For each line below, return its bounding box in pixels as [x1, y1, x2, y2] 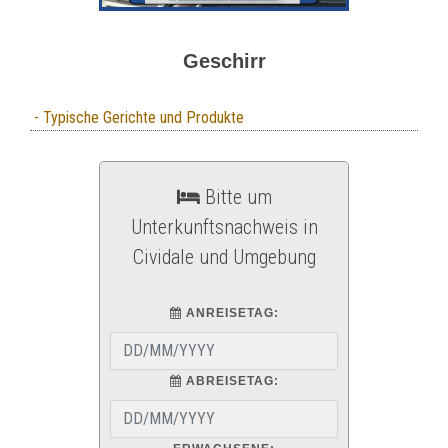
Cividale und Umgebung [132, 244, 316, 269]
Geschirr [182, 49, 266, 72]
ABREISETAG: [181, 373, 279, 388]
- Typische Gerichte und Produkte [30, 107, 244, 127]
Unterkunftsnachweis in [130, 214, 318, 239]
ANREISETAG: [181, 305, 279, 320]
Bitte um [199, 184, 272, 209]
